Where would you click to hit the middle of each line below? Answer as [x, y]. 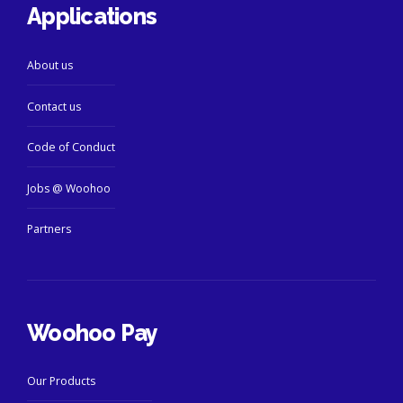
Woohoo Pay [93, 332]
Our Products [61, 381]
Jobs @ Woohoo [69, 188]
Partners [49, 229]
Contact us [54, 106]
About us [50, 66]
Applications [92, 17]
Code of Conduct [71, 148]
